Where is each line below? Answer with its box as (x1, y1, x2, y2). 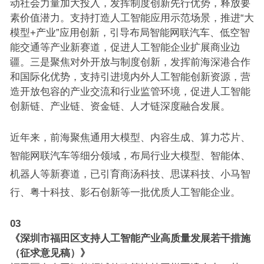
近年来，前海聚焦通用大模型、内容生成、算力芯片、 (9, 132, 250, 143)
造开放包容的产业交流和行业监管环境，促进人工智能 (9, 86, 250, 97)
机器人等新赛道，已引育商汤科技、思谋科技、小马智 (9, 169, 250, 180)
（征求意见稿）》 (9, 247, 90, 259)
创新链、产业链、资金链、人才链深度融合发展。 (9, 101, 230, 112)
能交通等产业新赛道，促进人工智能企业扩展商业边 (9, 42, 240, 53)
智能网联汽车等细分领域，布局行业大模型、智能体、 (9, 150, 250, 161)
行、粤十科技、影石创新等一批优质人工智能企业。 (9, 187, 240, 198)
